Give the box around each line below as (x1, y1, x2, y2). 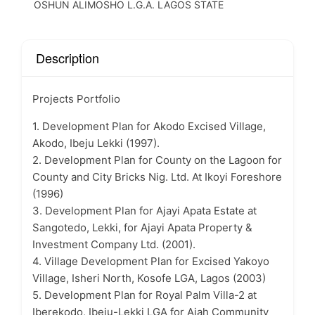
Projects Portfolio (32, 92, 120, 105)
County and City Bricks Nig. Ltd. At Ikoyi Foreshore (32, 170, 282, 184)
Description (36, 49, 99, 67)
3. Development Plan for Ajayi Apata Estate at (32, 204, 257, 217)
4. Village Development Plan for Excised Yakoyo (32, 255, 269, 268)
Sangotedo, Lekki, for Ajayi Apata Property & (32, 221, 252, 234)
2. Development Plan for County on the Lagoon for (32, 153, 282, 167)
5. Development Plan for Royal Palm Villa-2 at (32, 288, 257, 302)
